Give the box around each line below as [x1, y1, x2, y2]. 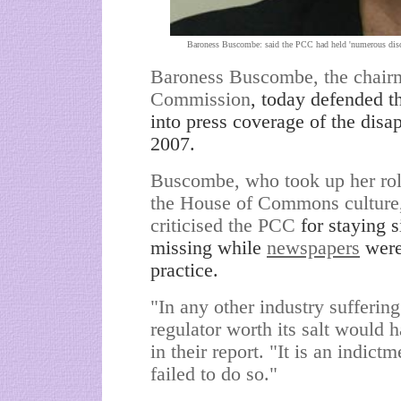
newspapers [267, 237, 360, 259]
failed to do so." [150, 363, 277, 385]
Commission [150, 89, 251, 110]
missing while [150, 237, 267, 259]
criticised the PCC [150, 215, 295, 236]
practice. [150, 260, 218, 281]
